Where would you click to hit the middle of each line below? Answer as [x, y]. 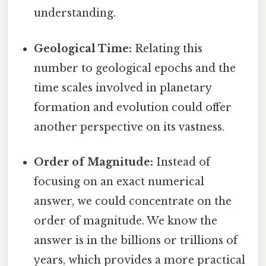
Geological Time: [83, 48]
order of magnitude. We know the [126, 221]
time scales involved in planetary [123, 88]
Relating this [167, 48]
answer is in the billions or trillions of [136, 240]
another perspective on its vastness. [129, 127]
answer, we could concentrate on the [133, 201]
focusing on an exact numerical [119, 181]
